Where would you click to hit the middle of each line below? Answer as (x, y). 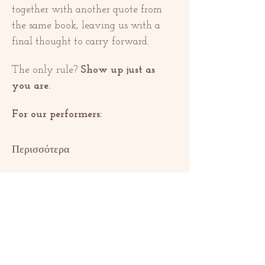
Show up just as (119, 70)
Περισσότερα (41, 149)
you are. (31, 86)
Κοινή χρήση (70, 190)
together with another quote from (88, 10)
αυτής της (57, 217)
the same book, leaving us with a (88, 26)
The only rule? (46, 70)
